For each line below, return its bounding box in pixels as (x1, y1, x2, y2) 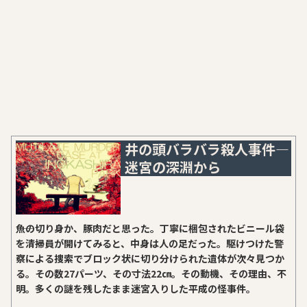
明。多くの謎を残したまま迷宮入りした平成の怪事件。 (16, 282, 256, 296)
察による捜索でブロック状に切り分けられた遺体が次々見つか (16, 251, 285, 266)
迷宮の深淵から (125, 157, 221, 177)
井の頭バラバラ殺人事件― (125, 139, 290, 160)
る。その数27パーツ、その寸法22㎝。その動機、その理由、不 (16, 267, 287, 281)
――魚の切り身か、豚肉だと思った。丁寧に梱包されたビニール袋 (16, 221, 285, 236)
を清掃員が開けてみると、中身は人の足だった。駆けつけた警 (16, 236, 284, 251)
